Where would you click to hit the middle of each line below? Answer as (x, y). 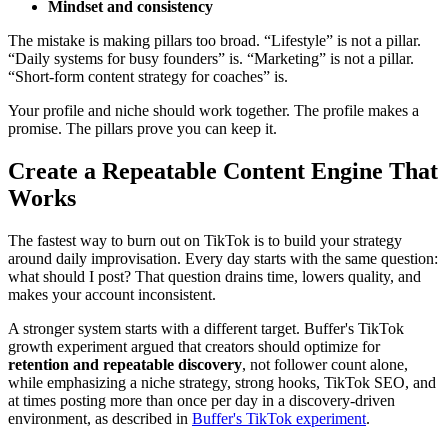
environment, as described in (100, 418)
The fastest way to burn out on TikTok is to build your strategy (205, 240)
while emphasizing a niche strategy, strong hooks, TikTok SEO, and (222, 382)
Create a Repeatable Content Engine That (223, 171)
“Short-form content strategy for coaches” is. (148, 77)
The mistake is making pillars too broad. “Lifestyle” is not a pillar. (214, 41)
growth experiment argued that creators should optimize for (194, 346)
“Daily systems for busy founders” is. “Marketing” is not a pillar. (211, 59)
